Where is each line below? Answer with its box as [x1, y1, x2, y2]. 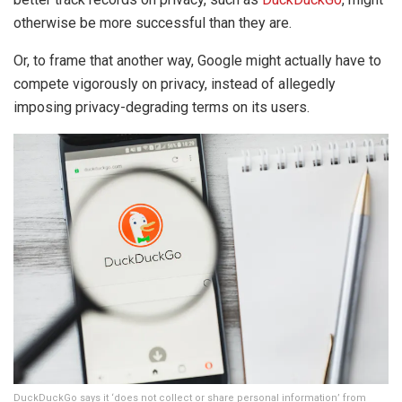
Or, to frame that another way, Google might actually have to [13, 51, 381, 69]
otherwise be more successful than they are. [13, 13, 292, 31]
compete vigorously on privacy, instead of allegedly [13, 74, 336, 92]
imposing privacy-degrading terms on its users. [13, 98, 310, 116]
